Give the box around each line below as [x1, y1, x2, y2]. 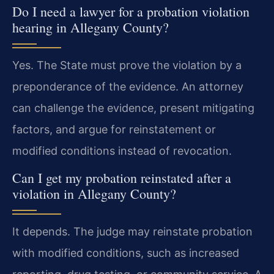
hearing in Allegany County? [12, 18, 169, 36]
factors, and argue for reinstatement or [12, 122, 216, 136]
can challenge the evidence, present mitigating [12, 101, 254, 114]
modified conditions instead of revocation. [12, 144, 232, 157]
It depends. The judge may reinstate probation [12, 225, 253, 239]
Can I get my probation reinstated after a [12, 169, 231, 187]
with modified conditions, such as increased [12, 246, 239, 260]
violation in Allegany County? [12, 185, 176, 203]
